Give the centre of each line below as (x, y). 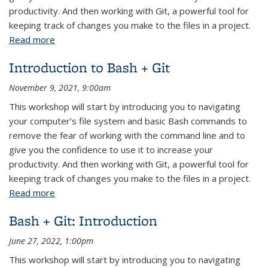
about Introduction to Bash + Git (121, 193)
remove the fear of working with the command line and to (127, 135)
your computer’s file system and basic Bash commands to (128, 121)
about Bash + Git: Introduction (117, 39)
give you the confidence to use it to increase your (111, 150)
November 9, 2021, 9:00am (60, 88)
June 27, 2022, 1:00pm (51, 241)
